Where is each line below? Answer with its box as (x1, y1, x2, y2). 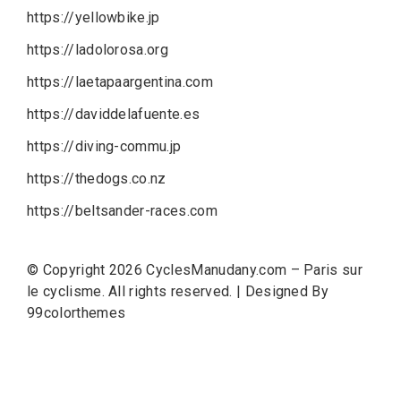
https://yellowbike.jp (27, 8, 160, 26)
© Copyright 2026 (27, 261, 147, 279)
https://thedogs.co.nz (27, 169, 166, 187)
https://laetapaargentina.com (27, 73, 213, 90)
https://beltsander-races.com (27, 201, 218, 219)
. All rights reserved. (101, 283, 236, 301)
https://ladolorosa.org (27, 40, 169, 58)
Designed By (241, 283, 329, 301)
